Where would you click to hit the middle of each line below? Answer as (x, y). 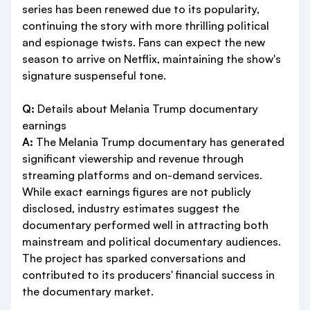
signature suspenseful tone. (94, 75)
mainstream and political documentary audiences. (152, 241)
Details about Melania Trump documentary (146, 109)
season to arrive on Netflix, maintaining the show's (152, 59)
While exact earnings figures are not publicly (137, 192)
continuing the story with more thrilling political (146, 26)
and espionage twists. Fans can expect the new (144, 42)
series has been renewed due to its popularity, (141, 9)
